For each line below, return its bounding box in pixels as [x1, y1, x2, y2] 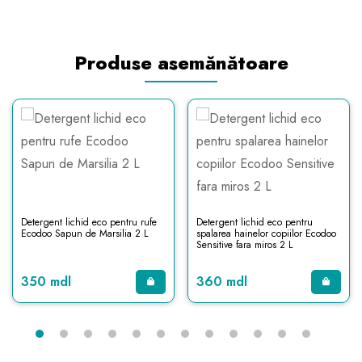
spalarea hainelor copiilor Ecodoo [196, 226, 336, 241]
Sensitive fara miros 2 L [196, 238, 293, 252]
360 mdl [196, 272, 247, 291]
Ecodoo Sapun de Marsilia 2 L [21, 226, 148, 241]
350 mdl [21, 272, 71, 291]
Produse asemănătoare [74, 48, 288, 77]
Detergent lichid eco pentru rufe [21, 215, 157, 229]
